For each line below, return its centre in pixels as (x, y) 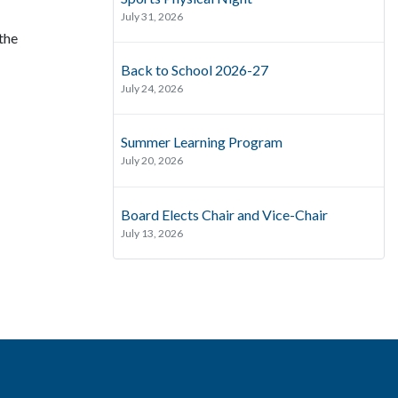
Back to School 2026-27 (195, 70)
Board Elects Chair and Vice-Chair (224, 214)
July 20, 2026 (152, 161)
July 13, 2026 (152, 233)
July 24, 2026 (152, 89)
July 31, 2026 (152, 16)
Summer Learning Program (202, 142)
